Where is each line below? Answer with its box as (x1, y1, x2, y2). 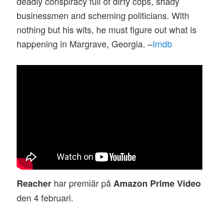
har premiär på (51, 176, 114, 189)
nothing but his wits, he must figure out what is (17, 22, 197, 36)
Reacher (17, 176, 52, 190)
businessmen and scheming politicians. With (17, 8, 190, 22)
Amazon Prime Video (113, 176, 201, 190)
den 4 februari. (17, 191, 74, 204)
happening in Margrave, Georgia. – (17, 37, 153, 50)
